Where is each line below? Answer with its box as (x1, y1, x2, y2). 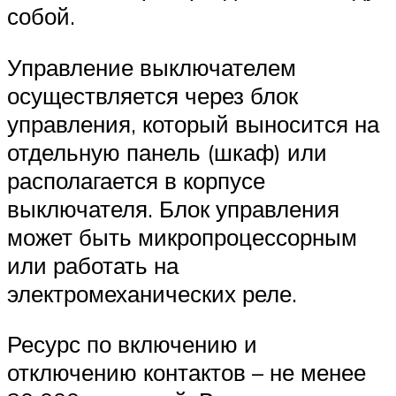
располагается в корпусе (7, 165, 265, 194)
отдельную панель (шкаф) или (7, 137, 327, 166)
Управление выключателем (7, 52, 296, 81)
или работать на (7, 250, 179, 279)
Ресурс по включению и (7, 330, 257, 359)
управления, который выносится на (7, 109, 379, 138)
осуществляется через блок (7, 80, 298, 110)
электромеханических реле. (7, 278, 297, 308)
